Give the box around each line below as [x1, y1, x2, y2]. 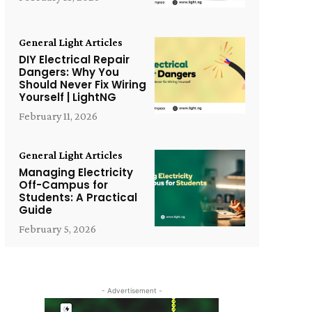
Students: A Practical [18, 189, 137, 205]
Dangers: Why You [18, 64, 119, 79]
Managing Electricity [18, 164, 133, 180]
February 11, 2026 [18, 109, 97, 122]
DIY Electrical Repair [18, 52, 130, 67]
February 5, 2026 [18, 222, 96, 235]
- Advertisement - [101, 286, 162, 295]
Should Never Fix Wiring [18, 77, 146, 92]
